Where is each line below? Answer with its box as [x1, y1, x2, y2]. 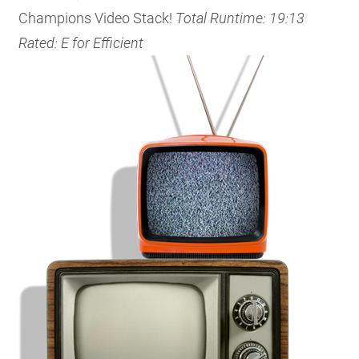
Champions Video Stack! [18, 9, 176, 26]
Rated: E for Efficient [18, 34, 147, 51]
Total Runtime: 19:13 [175, 9, 305, 26]
